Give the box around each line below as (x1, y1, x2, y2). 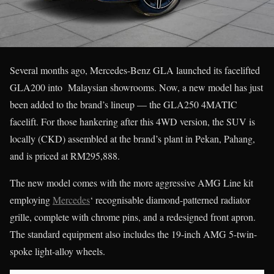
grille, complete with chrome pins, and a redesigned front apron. (10, 210, 256, 223)
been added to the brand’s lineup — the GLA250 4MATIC (10, 97, 237, 111)
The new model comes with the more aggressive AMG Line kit (10, 176, 253, 189)
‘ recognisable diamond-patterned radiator (90, 193, 250, 206)
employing (10, 193, 53, 206)
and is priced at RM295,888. (10, 149, 120, 162)
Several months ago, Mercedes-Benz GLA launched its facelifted (10, 63, 260, 76)
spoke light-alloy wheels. (10, 244, 105, 257)
